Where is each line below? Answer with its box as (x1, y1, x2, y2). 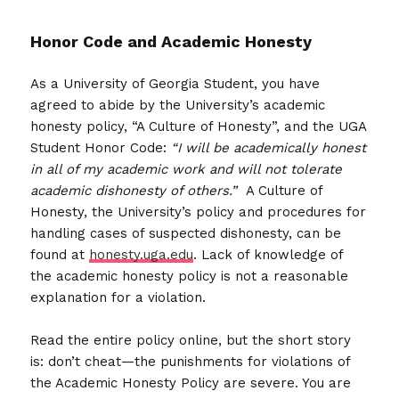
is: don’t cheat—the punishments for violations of (30, 353, 351, 370)
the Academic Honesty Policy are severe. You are (30, 374, 352, 391)
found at (30, 246, 90, 263)
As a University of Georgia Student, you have (30, 75, 321, 92)
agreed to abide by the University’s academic (30, 96, 326, 113)
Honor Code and (30, 31, 162, 51)
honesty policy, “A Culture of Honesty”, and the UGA (30, 118, 367, 134)
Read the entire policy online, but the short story (30, 331, 352, 348)
